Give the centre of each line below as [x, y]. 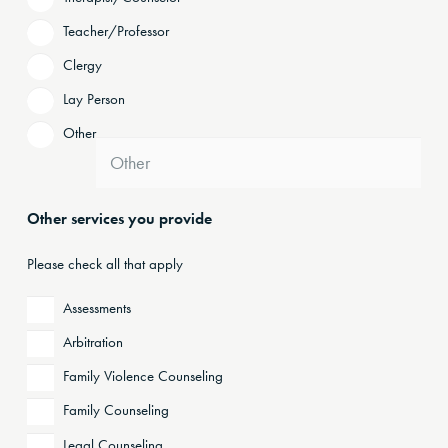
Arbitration [93, 342]
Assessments [97, 307]
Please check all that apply [105, 264]
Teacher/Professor [116, 30]
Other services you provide [119, 219]
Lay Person [94, 99]
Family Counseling [116, 410]
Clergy [82, 64]
